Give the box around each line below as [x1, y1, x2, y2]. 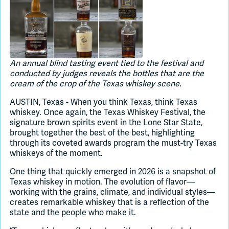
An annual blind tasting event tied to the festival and [10, 58, 203, 69]
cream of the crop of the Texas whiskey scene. [10, 79, 181, 89]
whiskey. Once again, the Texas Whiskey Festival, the [10, 107, 205, 118]
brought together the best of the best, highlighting [10, 128, 195, 139]
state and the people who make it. [10, 208, 136, 218]
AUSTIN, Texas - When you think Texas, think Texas [10, 97, 197, 108]
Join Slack [12, 17, 54, 29]
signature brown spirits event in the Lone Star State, [10, 118, 202, 128]
